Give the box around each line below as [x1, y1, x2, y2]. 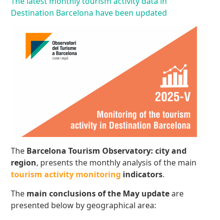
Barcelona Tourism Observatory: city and [27, 145, 187, 157]
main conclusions [27, 188, 96, 199]
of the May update [98, 188, 172, 199]
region [11, 157, 37, 168]
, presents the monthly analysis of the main [36, 157, 199, 168]
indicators [121, 169, 163, 180]
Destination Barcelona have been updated [11, 7, 167, 19]
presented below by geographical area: [11, 199, 157, 211]
